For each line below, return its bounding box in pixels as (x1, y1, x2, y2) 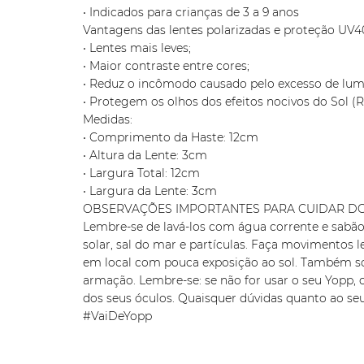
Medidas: (83, 112, 132, 127)
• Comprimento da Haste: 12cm (83, 130, 258, 145)
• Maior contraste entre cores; (83, 58, 249, 73)
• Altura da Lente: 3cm (83, 148, 207, 162)
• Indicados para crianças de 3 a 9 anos (83, 5, 299, 19)
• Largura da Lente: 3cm (83, 184, 217, 198)
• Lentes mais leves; (83, 41, 191, 55)
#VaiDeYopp (83, 309, 152, 323)
